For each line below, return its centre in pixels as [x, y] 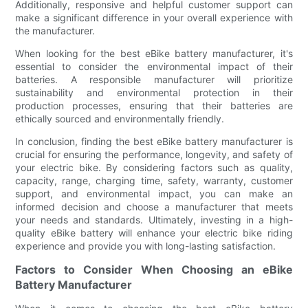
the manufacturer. [55, 30]
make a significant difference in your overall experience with [154, 17]
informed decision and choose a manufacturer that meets [154, 206]
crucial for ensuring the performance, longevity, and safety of [154, 154]
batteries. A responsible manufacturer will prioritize [154, 79]
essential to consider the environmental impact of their [154, 66]
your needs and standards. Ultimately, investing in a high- [154, 219]
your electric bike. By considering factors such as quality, [154, 167]
